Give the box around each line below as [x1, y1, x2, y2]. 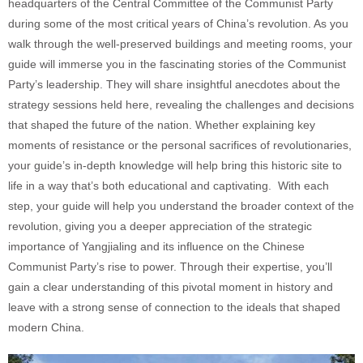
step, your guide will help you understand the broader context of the [8, 199, 354, 213]
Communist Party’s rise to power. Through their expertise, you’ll [8, 260, 332, 274]
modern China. [8, 321, 84, 335]
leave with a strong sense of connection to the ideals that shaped [8, 301, 340, 314]
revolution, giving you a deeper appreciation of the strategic [8, 220, 312, 233]
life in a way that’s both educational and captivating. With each [8, 179, 329, 193]
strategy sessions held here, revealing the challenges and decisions [8, 98, 354, 112]
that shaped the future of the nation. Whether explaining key [8, 118, 315, 132]
